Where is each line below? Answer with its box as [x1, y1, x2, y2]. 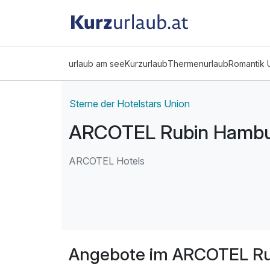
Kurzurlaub [125, 58, 168, 69]
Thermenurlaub [168, 58, 228, 69]
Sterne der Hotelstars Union [69, 97, 190, 110]
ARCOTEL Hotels [69, 155, 145, 168]
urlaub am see [69, 58, 125, 69]
